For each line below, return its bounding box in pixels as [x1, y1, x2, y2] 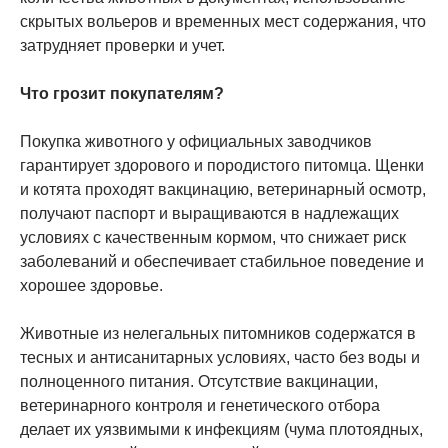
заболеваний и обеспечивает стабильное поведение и [20, 252, 424, 270]
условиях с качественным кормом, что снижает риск [20, 228, 406, 246]
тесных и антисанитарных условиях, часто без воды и [20, 348, 420, 366]
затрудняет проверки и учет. [20, 36, 225, 54]
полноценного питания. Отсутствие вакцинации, [20, 372, 378, 390]
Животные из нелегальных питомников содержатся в [20, 324, 416, 342]
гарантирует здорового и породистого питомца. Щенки [20, 156, 424, 174]
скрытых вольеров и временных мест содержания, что [20, 12, 426, 30]
